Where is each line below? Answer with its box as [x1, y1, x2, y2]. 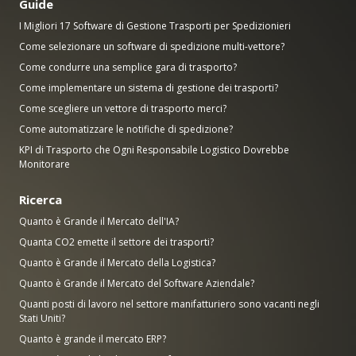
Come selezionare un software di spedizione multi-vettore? [19, 39, 284, 53]
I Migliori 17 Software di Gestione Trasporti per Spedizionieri [19, 18, 291, 33]
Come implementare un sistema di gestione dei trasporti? [19, 80, 278, 95]
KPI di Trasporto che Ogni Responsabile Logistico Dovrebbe [19, 142, 289, 157]
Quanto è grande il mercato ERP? [19, 331, 166, 346]
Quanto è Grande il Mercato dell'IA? [19, 214, 179, 228]
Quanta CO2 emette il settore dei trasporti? [19, 234, 214, 249]
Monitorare [19, 157, 70, 171]
